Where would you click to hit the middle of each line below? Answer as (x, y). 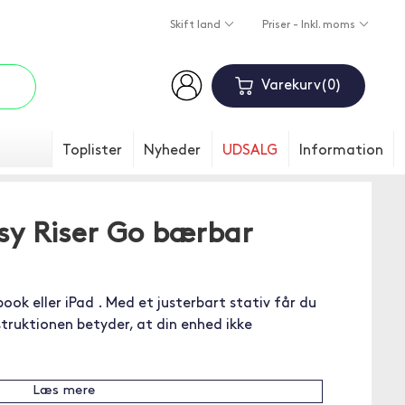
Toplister (92, 151)
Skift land (196, 26)
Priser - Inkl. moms (310, 26)
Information (341, 151)
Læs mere (63, 391)
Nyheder (172, 151)
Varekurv (291, 86)
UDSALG (250, 151)
